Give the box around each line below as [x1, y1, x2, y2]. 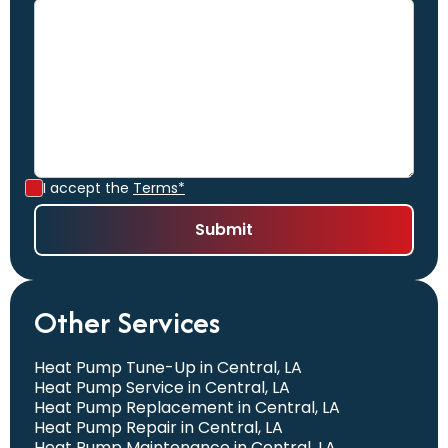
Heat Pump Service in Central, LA [34, 375, 290, 399]
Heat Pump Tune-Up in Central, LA [34, 355, 302, 379]
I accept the [43, 177, 133, 198]
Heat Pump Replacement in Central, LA [34, 395, 340, 419]
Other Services [34, 300, 220, 344]
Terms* [133, 177, 185, 198]
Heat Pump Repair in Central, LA [34, 415, 283, 439]
